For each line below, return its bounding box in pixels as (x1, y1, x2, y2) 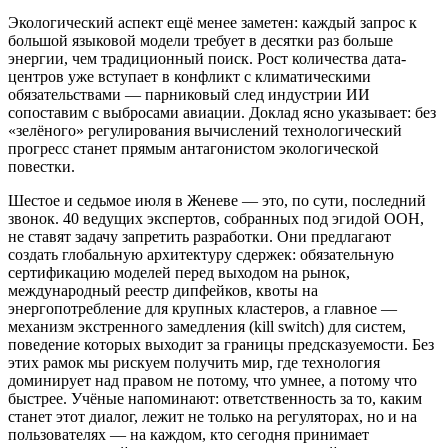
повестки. (8, 158, 75, 176)
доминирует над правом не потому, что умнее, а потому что (8, 372, 417, 390)
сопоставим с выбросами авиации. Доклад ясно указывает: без (8, 104, 436, 122)
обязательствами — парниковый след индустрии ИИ (8, 86, 370, 104)
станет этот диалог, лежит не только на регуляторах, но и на (8, 408, 417, 426)
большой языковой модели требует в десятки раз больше (8, 32, 393, 50)
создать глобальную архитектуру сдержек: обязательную (8, 246, 394, 264)
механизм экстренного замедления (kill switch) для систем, (8, 318, 406, 336)
